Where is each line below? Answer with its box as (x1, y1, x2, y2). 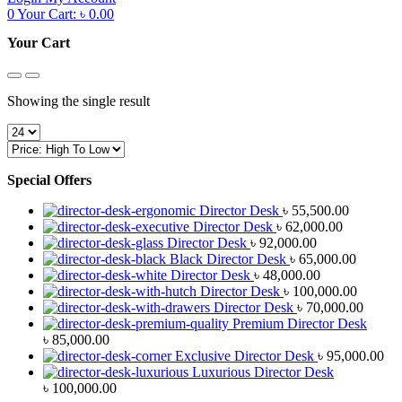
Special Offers (7, 171, 92, 188)
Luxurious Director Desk (192, 363, 334, 380)
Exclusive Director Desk (175, 347, 314, 363)
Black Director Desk (170, 250, 286, 267)
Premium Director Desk (232, 315, 367, 331)
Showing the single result (7, 92, 150, 109)
